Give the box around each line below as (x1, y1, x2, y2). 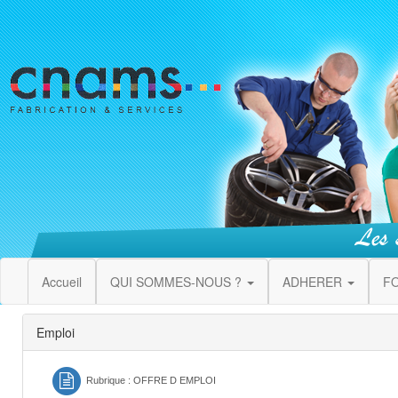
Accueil (42, 273, 82, 291)
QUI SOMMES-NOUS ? (110, 273, 245, 291)
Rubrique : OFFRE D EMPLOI (86, 375, 217, 386)
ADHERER (283, 273, 346, 291)
